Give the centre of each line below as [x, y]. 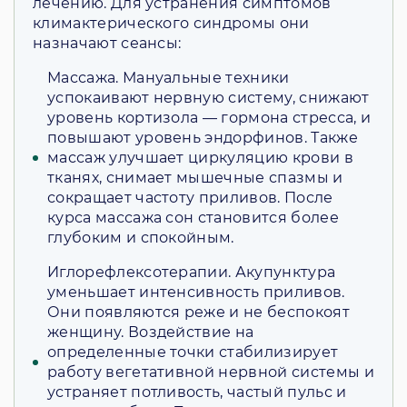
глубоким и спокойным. [141, 238]
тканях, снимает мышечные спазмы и [195, 178]
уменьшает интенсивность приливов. [196, 293]
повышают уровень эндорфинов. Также [203, 138]
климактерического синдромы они [171, 24]
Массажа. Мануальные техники [169, 78]
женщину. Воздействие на [151, 333]
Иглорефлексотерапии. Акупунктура [192, 273]
